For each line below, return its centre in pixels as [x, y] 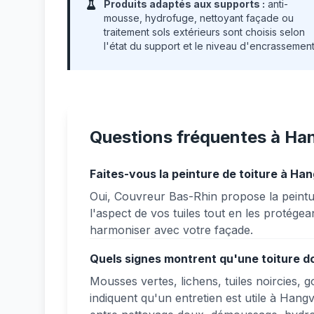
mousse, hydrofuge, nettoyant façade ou [199, 18]
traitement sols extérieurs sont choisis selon [204, 32]
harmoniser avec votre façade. [171, 230]
